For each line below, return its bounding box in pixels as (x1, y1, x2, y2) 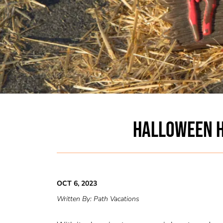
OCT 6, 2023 (57, 179, 97, 188)
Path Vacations (94, 194, 139, 204)
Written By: (57, 194, 94, 204)
